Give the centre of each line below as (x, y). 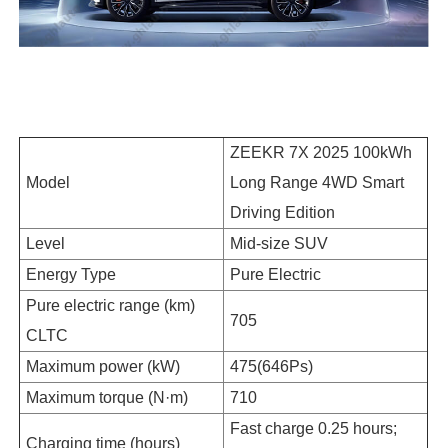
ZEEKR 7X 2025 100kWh (321, 152)
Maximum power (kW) (103, 366)
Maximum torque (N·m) (107, 397)
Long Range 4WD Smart (317, 182)
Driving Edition (283, 212)
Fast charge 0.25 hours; (314, 428)
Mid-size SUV (279, 243)
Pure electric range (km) (111, 305)
